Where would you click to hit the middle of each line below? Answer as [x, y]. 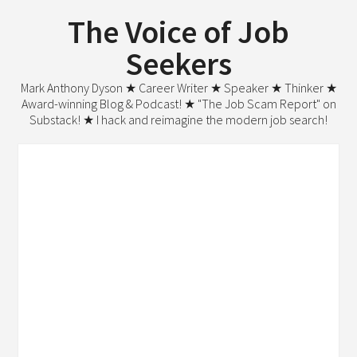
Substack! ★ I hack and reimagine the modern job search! [178, 120]
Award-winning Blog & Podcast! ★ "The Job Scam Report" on [178, 104]
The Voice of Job [178, 32]
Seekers [178, 64]
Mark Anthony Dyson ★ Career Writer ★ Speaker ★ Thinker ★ [178, 88]
